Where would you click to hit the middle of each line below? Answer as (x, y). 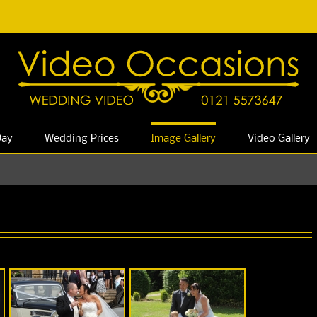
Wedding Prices (81, 139)
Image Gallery (183, 139)
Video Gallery (278, 139)
